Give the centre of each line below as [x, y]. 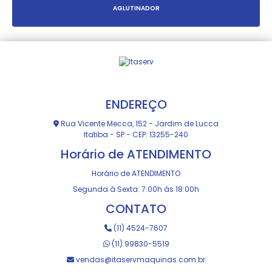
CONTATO [136, 209]
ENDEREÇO [136, 104]
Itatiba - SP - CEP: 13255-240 [136, 134]
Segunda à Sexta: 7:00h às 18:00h [136, 189]
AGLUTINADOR [136, 8]
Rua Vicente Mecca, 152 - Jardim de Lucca [139, 123]
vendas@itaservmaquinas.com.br [140, 259]
